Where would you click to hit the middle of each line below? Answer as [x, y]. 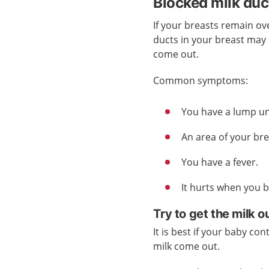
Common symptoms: [202, 80]
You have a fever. [221, 162]
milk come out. [188, 246]
